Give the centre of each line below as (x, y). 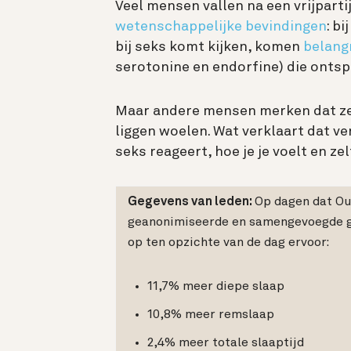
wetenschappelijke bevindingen (221, 26)
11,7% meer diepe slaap (216, 286)
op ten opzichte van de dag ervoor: (228, 242)
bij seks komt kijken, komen (209, 47)
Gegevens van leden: (191, 202)
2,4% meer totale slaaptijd (226, 343)
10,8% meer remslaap (211, 315)
